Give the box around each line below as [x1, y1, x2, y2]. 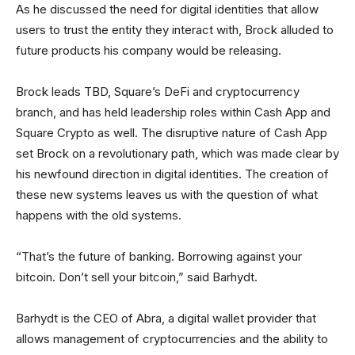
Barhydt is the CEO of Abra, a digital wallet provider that [16, 311, 316, 326]
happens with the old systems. [16, 208, 181, 223]
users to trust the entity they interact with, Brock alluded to [16, 22, 334, 38]
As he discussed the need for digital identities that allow [16, 2, 319, 17]
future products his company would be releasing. [16, 43, 281, 59]
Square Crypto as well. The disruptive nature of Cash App [16, 125, 327, 141]
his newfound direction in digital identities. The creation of [16, 166, 329, 182]
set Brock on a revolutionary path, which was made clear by [16, 146, 339, 162]
